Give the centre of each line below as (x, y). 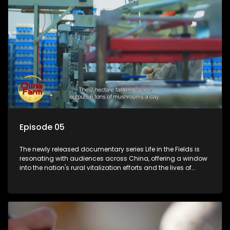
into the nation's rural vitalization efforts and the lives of (106, 168)
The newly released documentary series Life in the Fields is (110, 149)
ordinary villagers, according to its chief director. (95, 177)
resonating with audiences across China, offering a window (113, 159)
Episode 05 (42, 127)
